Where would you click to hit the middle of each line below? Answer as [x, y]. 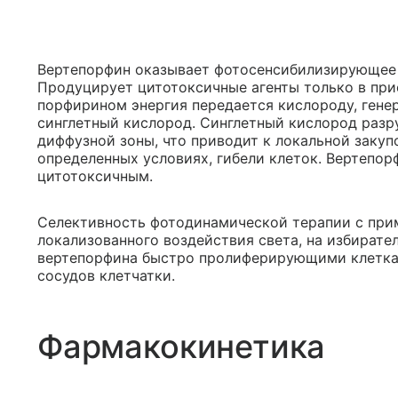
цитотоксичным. [95, 176]
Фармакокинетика [182, 347]
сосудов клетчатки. [106, 276]
